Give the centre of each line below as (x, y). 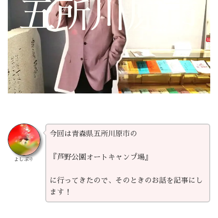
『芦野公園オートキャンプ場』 (100, 157)
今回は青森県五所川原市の (93, 133)
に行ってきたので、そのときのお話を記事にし (126, 180)
